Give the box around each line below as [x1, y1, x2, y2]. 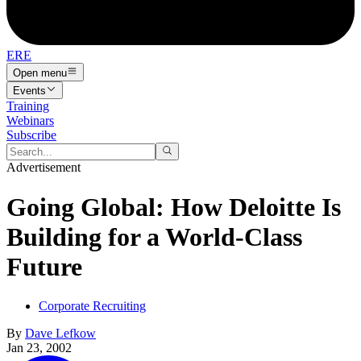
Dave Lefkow [25, 326, 96, 341]
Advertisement [6, 160, 81, 175]
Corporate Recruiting [39, 299, 146, 313]
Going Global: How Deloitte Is [6, 192, 341, 222]
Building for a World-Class [6, 222, 302, 251]
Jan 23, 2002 [6, 341, 72, 355]
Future [6, 251, 82, 281]
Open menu [13, 66, 67, 79]
